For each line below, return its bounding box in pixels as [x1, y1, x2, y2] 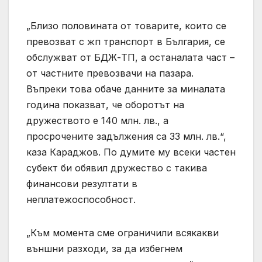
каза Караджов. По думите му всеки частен [26, 146, 236, 158]
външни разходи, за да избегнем [26, 242, 182, 254]
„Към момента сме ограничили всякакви [26, 226, 219, 239]
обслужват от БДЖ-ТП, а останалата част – [26, 51, 235, 63]
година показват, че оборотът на [26, 98, 184, 111]
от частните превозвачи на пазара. [26, 67, 194, 79]
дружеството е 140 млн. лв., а [26, 114, 168, 126]
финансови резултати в [26, 177, 137, 189]
